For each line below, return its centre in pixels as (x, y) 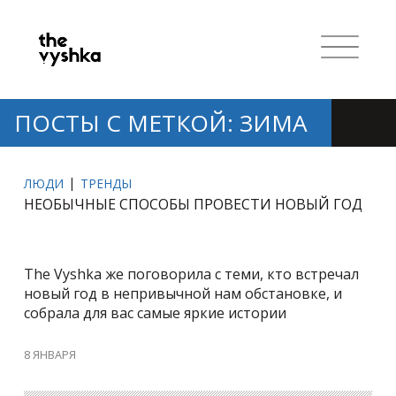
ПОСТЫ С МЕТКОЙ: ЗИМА (160, 122)
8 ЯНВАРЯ (50, 355)
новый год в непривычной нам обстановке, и (183, 293)
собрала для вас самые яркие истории (156, 312)
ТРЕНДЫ (107, 183)
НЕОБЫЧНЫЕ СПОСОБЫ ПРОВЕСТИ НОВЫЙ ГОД (194, 204)
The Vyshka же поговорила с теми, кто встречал (192, 274)
